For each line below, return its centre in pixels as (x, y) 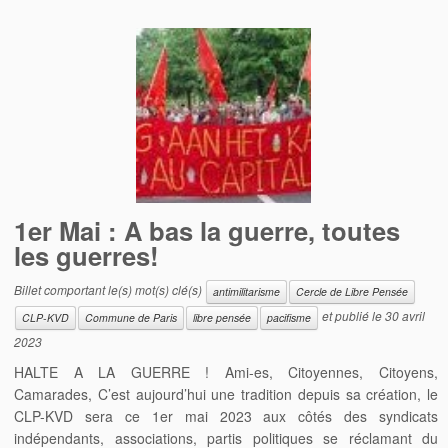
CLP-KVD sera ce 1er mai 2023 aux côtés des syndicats (226, 415)
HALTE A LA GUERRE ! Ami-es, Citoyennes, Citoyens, (226, 371)
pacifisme (289, 317)
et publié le (352, 315)
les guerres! (87, 255)
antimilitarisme (247, 291)
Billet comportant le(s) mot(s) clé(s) (110, 289)
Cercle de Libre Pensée (352, 291)
